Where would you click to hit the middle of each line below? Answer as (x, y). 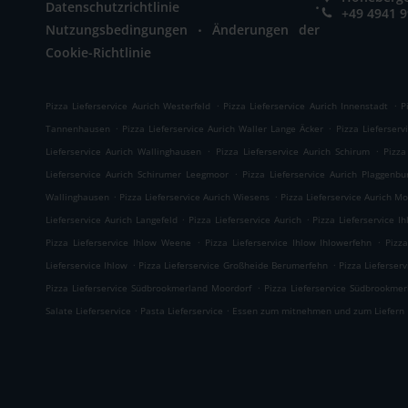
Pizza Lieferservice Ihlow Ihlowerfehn (288, 242)
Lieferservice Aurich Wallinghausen (124, 151)
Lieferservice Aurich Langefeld (112, 219)
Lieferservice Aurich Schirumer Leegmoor (138, 174)
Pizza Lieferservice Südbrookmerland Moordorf (149, 288)
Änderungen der (266, 30)
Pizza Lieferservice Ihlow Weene (118, 242)
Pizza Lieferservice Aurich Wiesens (195, 197)
